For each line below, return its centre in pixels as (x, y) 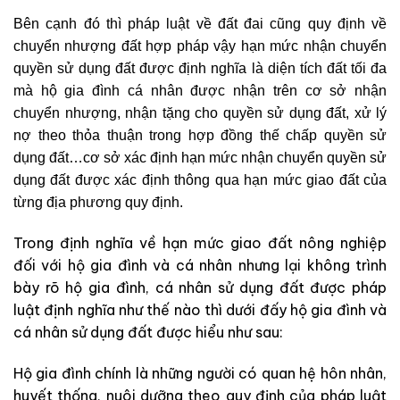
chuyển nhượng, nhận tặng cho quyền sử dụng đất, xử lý (200, 113)
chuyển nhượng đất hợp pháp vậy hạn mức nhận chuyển (200, 46)
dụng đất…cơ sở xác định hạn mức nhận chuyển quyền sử (200, 158)
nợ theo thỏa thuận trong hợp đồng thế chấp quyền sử (200, 136)
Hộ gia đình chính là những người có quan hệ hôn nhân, (200, 373)
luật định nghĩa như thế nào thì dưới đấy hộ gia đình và (200, 310)
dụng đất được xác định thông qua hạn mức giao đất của (200, 180)
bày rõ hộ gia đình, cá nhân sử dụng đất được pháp (200, 288)
